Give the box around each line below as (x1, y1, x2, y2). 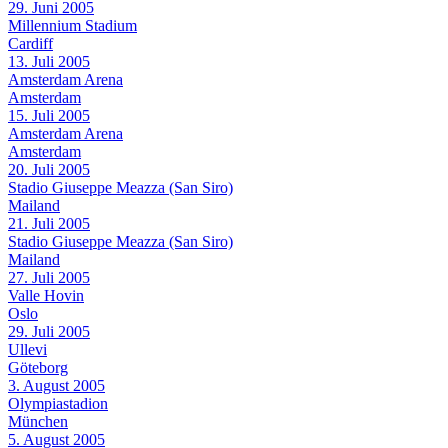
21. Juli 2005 (8, 214, 90, 232)
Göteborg (8, 358, 68, 376)
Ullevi (8, 340, 47, 358)
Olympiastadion (8, 394, 108, 412)
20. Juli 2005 (8, 160, 90, 178)
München (8, 412, 68, 430)
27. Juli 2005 (8, 268, 90, 286)
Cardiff (8, 34, 53, 52)
